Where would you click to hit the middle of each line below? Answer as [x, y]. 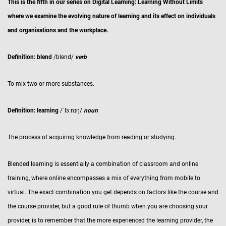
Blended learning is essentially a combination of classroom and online [103, 164]
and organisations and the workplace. [58, 30]
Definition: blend [30, 57]
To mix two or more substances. [51, 84]
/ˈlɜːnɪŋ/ [71, 110]
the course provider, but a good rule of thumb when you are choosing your [108, 206]
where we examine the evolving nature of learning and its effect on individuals [111, 16]
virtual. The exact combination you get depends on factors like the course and [113, 192]
